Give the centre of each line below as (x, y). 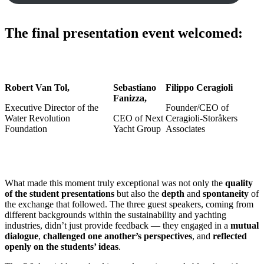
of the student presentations (60, 194)
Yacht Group (137, 129)
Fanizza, (130, 98)
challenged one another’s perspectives (118, 236)
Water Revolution (37, 118)
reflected (230, 236)
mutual (245, 226)
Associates (185, 129)
